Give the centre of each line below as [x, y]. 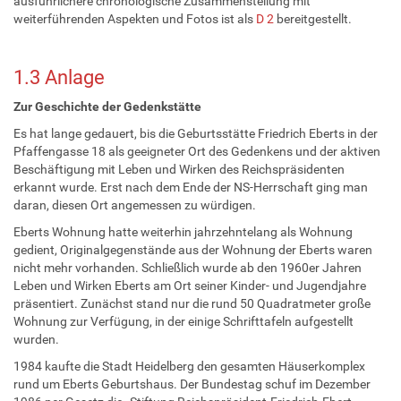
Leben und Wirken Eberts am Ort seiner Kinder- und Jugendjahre [190, 285]
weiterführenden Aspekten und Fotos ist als [135, 18]
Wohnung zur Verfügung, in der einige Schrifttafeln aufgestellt [183, 321]
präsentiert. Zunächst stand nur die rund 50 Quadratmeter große [192, 303]
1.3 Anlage [59, 77]
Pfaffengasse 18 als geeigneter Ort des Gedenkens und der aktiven [197, 151]
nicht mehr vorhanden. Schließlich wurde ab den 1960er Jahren [188, 267]
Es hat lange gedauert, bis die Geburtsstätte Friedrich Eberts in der [196, 133]
